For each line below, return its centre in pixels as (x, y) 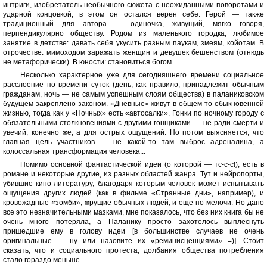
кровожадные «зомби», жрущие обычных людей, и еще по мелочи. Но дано (133, 203)
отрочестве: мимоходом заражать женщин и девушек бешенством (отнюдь (133, 52)
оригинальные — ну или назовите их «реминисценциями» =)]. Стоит (133, 241)
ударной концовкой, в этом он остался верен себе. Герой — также (133, 14)
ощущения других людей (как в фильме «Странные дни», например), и (133, 193)
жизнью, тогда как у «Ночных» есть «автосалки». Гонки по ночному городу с (133, 113)
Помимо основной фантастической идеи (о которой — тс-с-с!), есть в (142, 164)
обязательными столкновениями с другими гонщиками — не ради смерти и (133, 123)
